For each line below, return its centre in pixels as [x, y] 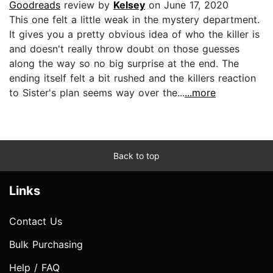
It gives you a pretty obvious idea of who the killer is [134, 34]
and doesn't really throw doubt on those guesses [124, 48]
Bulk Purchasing [46, 244]
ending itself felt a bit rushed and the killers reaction [133, 78]
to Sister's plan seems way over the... [97, 92]
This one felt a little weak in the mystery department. [134, 19]
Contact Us [36, 221]
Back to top [136, 155]
